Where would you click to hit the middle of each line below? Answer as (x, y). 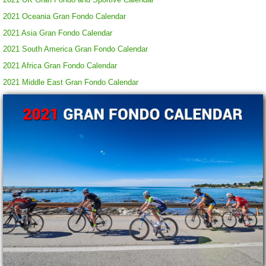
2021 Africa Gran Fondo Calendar (60, 66)
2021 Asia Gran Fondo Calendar (58, 33)
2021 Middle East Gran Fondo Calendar (71, 82)
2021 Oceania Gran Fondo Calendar (64, 16)
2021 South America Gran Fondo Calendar (75, 49)
